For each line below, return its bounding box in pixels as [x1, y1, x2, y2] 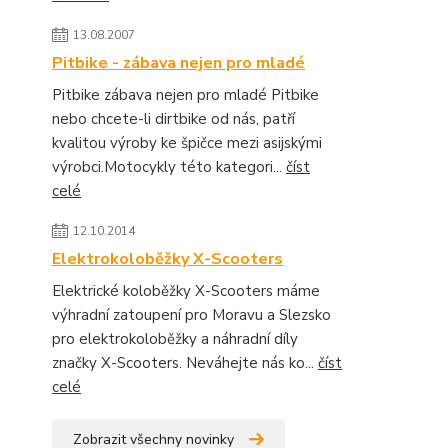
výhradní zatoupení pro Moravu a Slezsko [52, 305, 331, 325]
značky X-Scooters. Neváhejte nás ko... [52, 353, 318, 373]
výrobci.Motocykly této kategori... [52, 157, 286, 177]
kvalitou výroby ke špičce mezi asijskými [52, 133, 322, 153]
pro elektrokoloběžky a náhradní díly [52, 329, 298, 349]
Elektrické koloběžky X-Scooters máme [52, 281, 320, 301]
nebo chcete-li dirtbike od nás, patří [52, 109, 295, 129]
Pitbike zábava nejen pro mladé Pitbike [52, 85, 319, 105]
